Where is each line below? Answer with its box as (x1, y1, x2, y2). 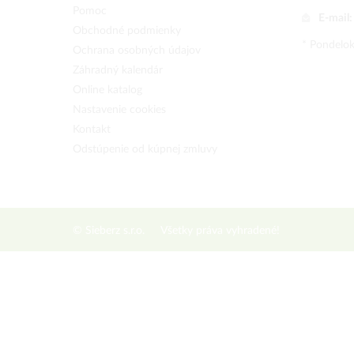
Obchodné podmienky (73, 25, 181, 36)
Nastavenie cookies (73, 104, 166, 115)
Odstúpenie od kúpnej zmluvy (73, 144, 217, 155)
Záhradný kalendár (73, 65, 163, 76)
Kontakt (73, 124, 111, 135)
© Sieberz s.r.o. (73, 225, 145, 236)
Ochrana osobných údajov (73, 45, 201, 56)
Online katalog (73, 85, 142, 96)
